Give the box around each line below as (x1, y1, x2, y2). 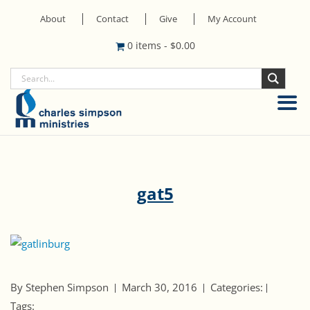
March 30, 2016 (122, 280, 197, 295)
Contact (95, 12, 129, 25)
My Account (207, 12, 257, 25)
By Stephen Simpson (10, 280, 109, 295)
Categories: (210, 280, 263, 295)
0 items (127, 39, 164, 52)
